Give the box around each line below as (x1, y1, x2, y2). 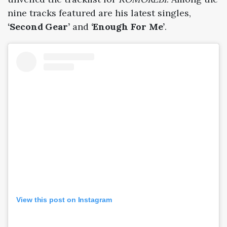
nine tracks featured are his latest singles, (8, 7, 191, 19)
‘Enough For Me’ (91, 21, 165, 33)
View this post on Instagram (16, 196, 112, 204)
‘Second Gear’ (8, 21, 70, 33)
